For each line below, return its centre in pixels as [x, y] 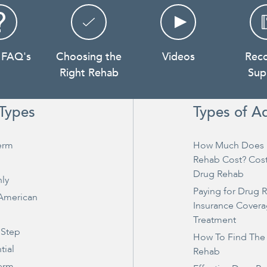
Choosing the [89, 57]
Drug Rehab [218, 174]
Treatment [215, 220]
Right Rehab [89, 73]
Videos [178, 57]
